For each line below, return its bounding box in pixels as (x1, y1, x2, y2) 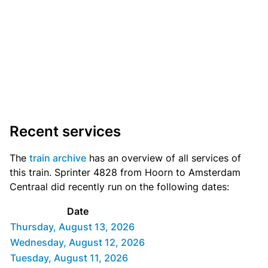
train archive (29, 152, 86, 165)
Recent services (10, 123, 121, 141)
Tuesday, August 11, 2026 (10, 252, 128, 264)
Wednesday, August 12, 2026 (10, 236, 145, 249)
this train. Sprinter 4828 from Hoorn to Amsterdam (10, 166, 240, 179)
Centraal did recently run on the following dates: (10, 181, 229, 193)
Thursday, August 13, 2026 (10, 221, 135, 233)
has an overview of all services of (86, 152, 241, 165)
